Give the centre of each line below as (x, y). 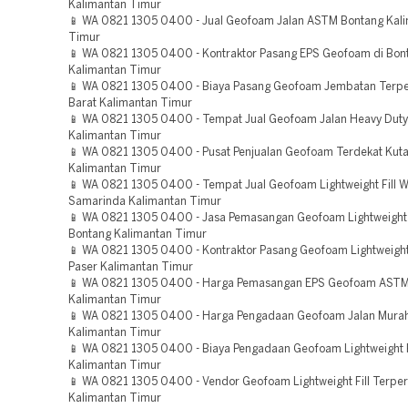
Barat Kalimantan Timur (130, 103)
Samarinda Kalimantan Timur (145, 202)
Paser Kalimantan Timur (131, 267)
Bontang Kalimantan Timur (138, 235)
